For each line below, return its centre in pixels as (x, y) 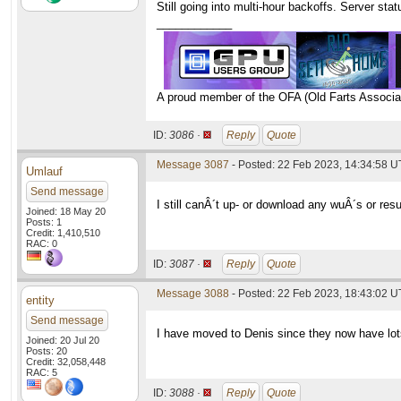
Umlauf (44, 171)
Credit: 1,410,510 (63, 233)
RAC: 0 (42, 243)
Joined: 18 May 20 (66, 211)
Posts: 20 (47, 351)
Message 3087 (193, 165)
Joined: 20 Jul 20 (63, 340)
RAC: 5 (42, 372)
